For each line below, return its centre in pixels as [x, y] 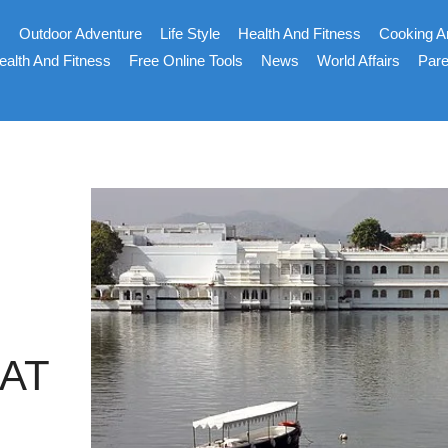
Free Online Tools [186, 60]
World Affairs [359, 60]
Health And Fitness [300, 33]
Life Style [190, 33]
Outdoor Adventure [81, 33]
